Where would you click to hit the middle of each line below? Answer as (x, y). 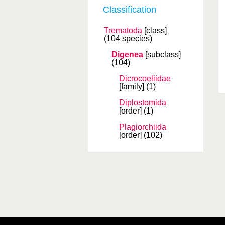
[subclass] (163, 54)
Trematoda (123, 30)
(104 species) (128, 38)
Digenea (127, 54)
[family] (132, 87)
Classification (130, 10)
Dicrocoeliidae (145, 79)
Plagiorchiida (143, 127)
